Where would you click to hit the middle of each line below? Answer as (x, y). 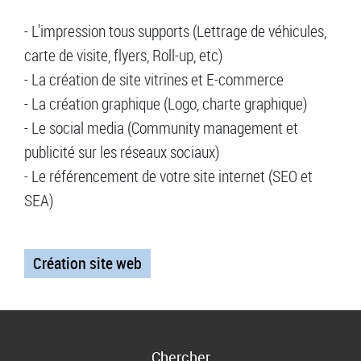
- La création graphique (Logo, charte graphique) (166, 104)
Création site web (87, 263)
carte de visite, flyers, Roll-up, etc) (124, 56)
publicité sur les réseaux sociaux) (122, 152)
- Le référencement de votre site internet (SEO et (168, 176)
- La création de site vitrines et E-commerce (154, 80)
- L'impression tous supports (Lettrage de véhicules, (175, 31)
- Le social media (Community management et (161, 128)
